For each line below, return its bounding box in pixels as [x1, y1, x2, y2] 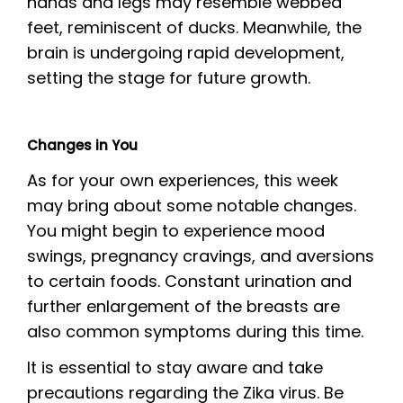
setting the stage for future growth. [27, 67, 310, 89]
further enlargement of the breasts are [27, 294, 340, 318]
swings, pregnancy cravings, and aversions [27, 244, 374, 267]
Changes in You [27, 136, 138, 155]
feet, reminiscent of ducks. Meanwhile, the [27, 16, 362, 39]
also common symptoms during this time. [27, 319, 363, 343]
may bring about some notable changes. [27, 193, 356, 217]
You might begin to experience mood [27, 219, 325, 242]
